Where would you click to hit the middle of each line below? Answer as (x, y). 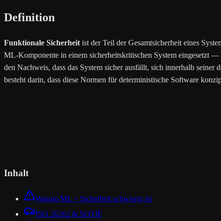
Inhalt (16, 173)
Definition (29, 17)
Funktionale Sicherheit (42, 42)
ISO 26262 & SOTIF (69, 214)
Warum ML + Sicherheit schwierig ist (94, 199)
